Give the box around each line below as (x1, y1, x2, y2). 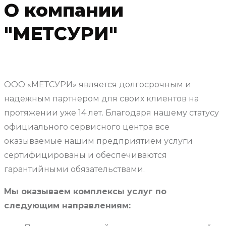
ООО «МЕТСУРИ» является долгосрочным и (4, 80, 191, 90)
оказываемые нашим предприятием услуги (4, 136, 193, 146)
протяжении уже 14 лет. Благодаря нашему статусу (4, 108, 219, 118)
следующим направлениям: (4, 201, 131, 211)
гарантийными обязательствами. (4, 164, 145, 175)
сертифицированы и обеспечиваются (4, 150, 167, 160)
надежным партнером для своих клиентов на (4, 94, 199, 104)
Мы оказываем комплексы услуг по (4, 187, 166, 197)
